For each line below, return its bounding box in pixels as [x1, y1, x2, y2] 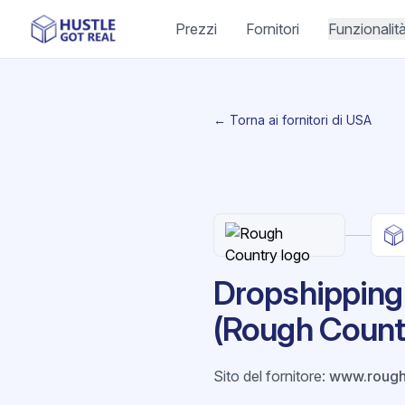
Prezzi [174, 20, 217, 38]
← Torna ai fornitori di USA [213, 112, 372, 127]
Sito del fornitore [213, 367, 322, 385]
